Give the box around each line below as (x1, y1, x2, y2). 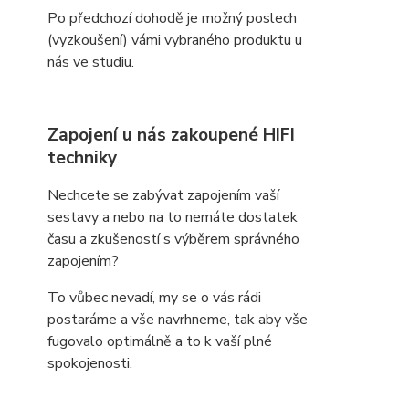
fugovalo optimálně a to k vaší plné (47, 331, 272, 351)
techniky (47, 146, 117, 170)
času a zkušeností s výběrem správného (47, 229, 299, 249)
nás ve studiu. (47, 52, 134, 72)
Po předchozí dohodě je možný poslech (47, 8, 297, 28)
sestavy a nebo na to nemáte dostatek (47, 207, 298, 227)
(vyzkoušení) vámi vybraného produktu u (47, 30, 302, 50)
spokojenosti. (47, 353, 132, 373)
